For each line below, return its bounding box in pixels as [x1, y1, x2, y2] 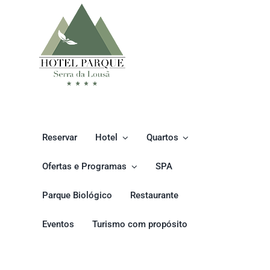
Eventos [42, 219, 74, 230]
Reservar [42, 132, 77, 143]
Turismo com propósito [92, 219, 187, 230]
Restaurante [130, 190, 178, 201]
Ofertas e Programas [42, 161, 127, 172]
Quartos [146, 132, 178, 143]
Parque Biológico [42, 190, 112, 201]
